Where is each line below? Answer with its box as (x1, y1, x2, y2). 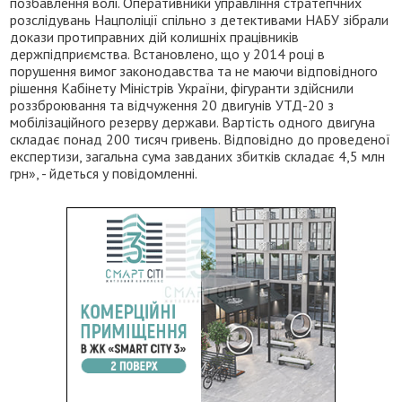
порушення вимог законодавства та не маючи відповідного (10, 61, 379, 80)
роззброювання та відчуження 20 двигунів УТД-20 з (10, 95, 335, 114)
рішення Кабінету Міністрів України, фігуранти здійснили (10, 78, 354, 97)
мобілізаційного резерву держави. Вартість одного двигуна (10, 112, 376, 131)
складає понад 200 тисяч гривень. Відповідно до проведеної (10, 129, 391, 148)
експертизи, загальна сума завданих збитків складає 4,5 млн (10, 146, 386, 165)
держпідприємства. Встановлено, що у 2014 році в (10, 44, 326, 63)
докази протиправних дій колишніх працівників (10, 27, 300, 46)
